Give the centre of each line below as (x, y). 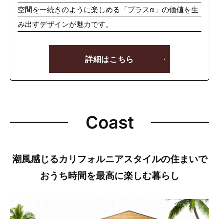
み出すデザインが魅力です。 (65, 24)
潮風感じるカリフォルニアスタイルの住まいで (109, 159)
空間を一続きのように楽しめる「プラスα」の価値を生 (108, 10)
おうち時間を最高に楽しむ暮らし (109, 175)
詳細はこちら (109, 59)
